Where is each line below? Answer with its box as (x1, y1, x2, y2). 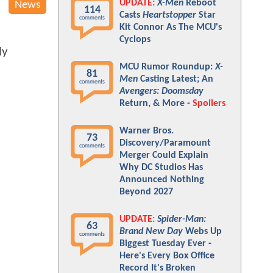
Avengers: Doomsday (119, 87, 204, 96)
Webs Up (183, 227, 222, 236)
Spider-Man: (157, 214, 206, 224)
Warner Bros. (119, 126, 174, 136)
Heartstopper (143, 10, 196, 20)
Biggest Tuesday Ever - (119, 239, 211, 249)
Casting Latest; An (138, 74, 213, 84)
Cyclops (119, 35, 151, 44)
